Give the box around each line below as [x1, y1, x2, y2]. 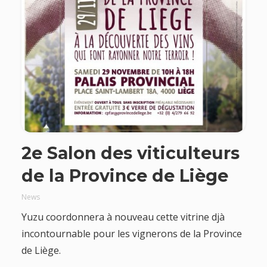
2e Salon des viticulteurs [21, 142, 240, 164]
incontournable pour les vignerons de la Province [21, 227, 242, 241]
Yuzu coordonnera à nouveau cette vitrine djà [21, 210, 225, 224]
